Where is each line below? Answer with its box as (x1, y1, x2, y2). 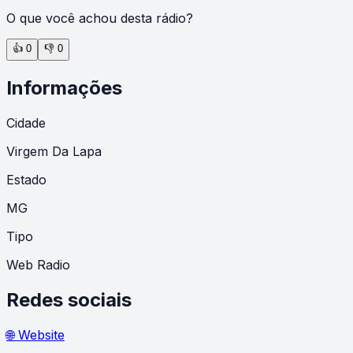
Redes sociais (6, 288, 132, 311)
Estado (6, 171, 46, 188)
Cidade (6, 114, 46, 131)
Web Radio (6, 256, 70, 273)
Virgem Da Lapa (6, 143, 102, 159)
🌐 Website (6, 326, 65, 343)
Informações (6, 76, 122, 99)
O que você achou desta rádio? (6, 9, 193, 26)
